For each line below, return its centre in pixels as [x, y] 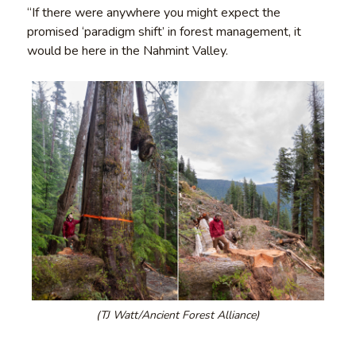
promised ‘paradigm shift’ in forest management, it [164, 31]
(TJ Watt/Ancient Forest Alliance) [178, 315]
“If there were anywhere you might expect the [153, 12]
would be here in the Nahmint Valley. [127, 50]
